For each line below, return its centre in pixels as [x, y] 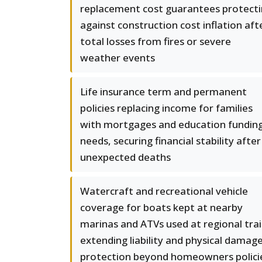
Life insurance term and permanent [163, 92]
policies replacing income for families [166, 108]
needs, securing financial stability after [170, 141]
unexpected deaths [125, 157]
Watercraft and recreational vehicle [164, 191]
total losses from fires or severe [156, 41]
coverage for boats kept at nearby [161, 207]
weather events [118, 58]
